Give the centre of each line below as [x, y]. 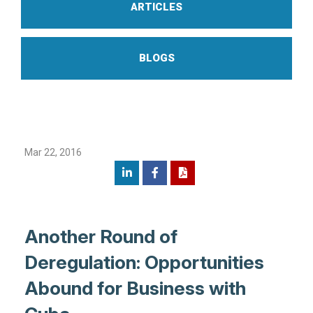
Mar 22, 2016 [53, 152]
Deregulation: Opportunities [144, 262]
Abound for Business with [135, 288]
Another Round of [101, 236]
